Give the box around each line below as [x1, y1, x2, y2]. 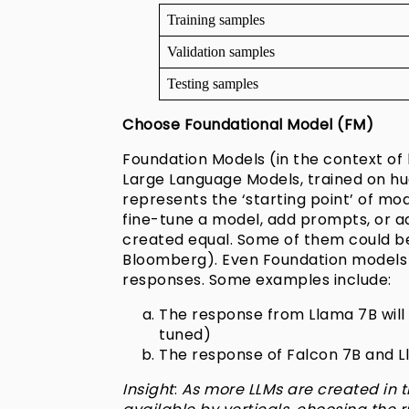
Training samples [167, 12, 266, 28]
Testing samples [167, 76, 259, 92]
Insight [122, 379, 174, 401]
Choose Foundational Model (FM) [122, 114, 374, 136]
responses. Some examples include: [122, 269, 392, 291]
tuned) [159, 324, 212, 346]
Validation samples [167, 44, 276, 60]
